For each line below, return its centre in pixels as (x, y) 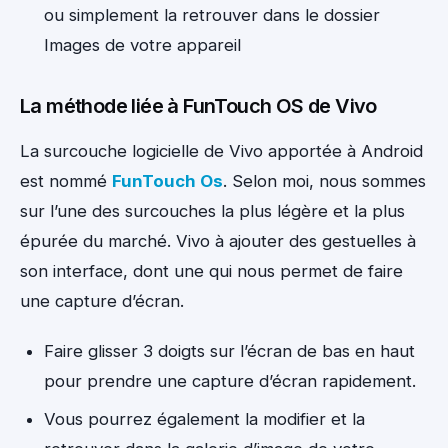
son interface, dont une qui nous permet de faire (211, 271)
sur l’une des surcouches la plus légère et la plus (212, 211)
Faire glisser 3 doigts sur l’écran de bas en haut (229, 351)
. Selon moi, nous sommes (324, 181)
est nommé (66, 181)
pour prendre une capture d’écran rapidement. (230, 381)
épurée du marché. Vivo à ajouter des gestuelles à (218, 241)
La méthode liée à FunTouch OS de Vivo (198, 106)
